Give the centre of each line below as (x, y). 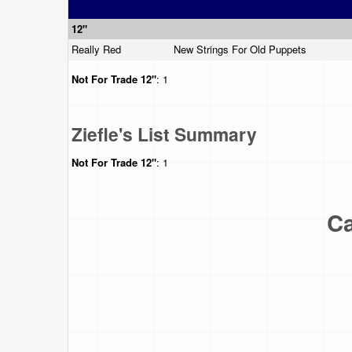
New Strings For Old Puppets (242, 49)
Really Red (98, 49)
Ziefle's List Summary (164, 134)
